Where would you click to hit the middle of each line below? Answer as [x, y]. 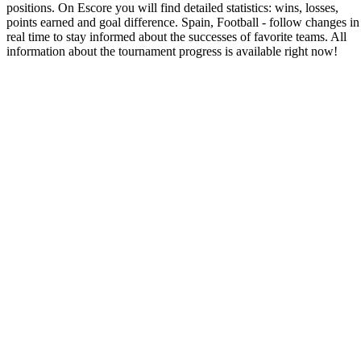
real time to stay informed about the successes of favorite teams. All [176, 37]
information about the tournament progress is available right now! [172, 51]
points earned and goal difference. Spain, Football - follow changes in [183, 22]
